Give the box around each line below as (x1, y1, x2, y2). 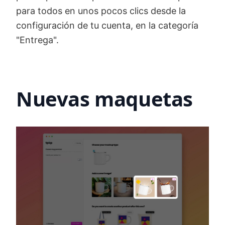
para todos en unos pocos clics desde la (16, 5, 186, 16)
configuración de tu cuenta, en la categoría (16, 20, 198, 31)
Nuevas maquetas (16, 84, 193, 113)
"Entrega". (16, 34, 59, 45)
